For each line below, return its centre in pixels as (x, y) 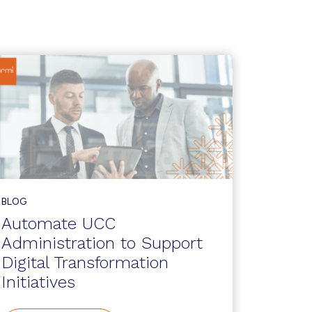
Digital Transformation (85, 263)
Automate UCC (58, 224)
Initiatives (38, 282)
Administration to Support (102, 243)
